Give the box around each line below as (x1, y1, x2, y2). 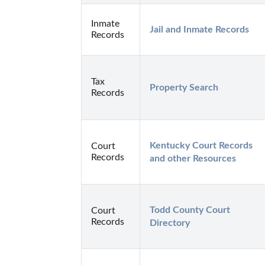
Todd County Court (150, 205, 230, 215)
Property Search (150, 82, 218, 92)
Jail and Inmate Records (150, 24, 249, 34)
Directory (150, 218, 190, 228)
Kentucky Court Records (150, 140, 253, 150)
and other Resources (150, 153, 236, 163)
